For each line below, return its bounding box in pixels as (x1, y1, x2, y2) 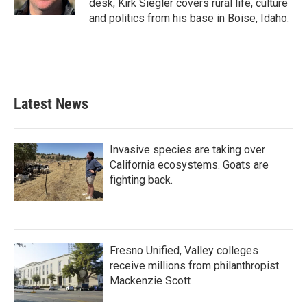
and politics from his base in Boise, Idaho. (89, 12, 289, 25)
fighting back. (110, 173, 173, 186)
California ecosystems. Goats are (110, 158, 269, 171)
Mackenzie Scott (110, 274, 191, 287)
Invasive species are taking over (110, 143, 265, 156)
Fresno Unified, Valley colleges (110, 244, 258, 257)
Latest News (14, 95, 88, 112)
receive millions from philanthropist (110, 259, 279, 272)
